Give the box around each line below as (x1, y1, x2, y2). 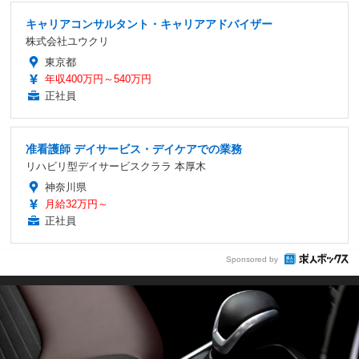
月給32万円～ (45, 198, 108, 211)
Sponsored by (226, 254, 278, 264)
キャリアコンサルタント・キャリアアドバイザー (26, 18, 272, 31)
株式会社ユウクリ (26, 35, 109, 48)
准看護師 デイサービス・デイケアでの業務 (26, 143, 242, 156)
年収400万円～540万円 (45, 73, 151, 86)
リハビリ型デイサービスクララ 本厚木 (26, 160, 206, 173)
